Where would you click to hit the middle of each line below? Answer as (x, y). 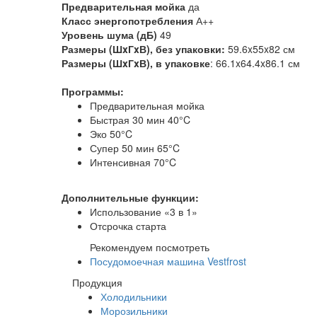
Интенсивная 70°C (133, 162)
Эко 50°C (111, 133)
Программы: (93, 91)
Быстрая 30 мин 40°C (140, 119)
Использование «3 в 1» (144, 211)
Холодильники (134, 296)
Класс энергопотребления (127, 20)
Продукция (97, 282)
